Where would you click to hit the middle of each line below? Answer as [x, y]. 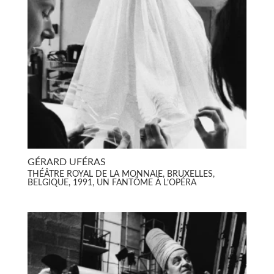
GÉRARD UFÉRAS [66, 162]
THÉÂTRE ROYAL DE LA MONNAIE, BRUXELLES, [121, 174]
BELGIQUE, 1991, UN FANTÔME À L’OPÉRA [112, 183]
